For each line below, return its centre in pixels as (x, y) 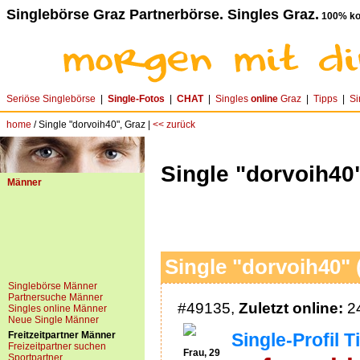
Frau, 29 (202, 353)
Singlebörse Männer (53, 286)
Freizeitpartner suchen (57, 346)
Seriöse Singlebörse (51, 99)
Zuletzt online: (291, 308)
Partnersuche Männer (55, 297)
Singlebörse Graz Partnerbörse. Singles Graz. (163, 14)
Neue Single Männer (53, 320)
